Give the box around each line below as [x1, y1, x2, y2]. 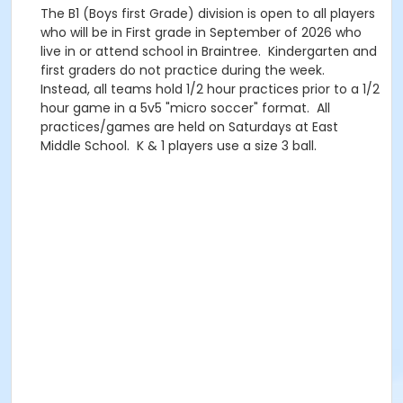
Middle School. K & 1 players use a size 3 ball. [40, 137, 317, 155]
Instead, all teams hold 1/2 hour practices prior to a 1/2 [40, 80, 380, 98]
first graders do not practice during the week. [40, 61, 328, 79]
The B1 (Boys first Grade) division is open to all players [40, 4, 375, 22]
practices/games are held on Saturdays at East [40, 118, 338, 136]
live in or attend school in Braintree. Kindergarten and [40, 42, 377, 60]
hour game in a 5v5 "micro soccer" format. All [40, 99, 330, 117]
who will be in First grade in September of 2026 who [40, 23, 362, 41]
